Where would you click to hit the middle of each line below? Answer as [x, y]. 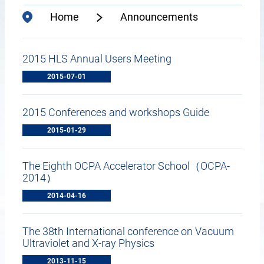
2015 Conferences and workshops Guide [115, 112]
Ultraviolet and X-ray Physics [88, 243]
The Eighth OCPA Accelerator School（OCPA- [126, 166]
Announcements [159, 17]
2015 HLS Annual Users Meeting [97, 59]
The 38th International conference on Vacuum [128, 231]
